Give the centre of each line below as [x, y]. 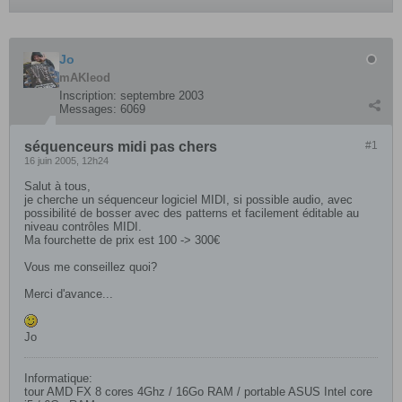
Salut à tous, [57, 186]
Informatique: [58, 378]
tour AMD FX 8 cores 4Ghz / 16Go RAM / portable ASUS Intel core [198, 392]
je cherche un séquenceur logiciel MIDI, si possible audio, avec [188, 200]
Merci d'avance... [69, 294]
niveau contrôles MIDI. [83, 227]
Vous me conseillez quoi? [91, 267]
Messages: [88, 109]
